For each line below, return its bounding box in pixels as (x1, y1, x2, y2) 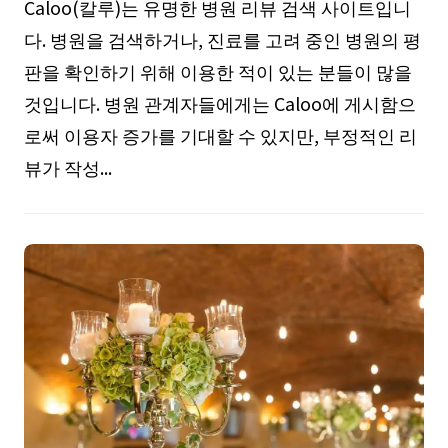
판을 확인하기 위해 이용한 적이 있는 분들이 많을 (23, 58, 412, 85)
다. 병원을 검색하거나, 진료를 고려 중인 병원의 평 (23, 26, 421, 53)
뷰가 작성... (23, 154, 112, 181)
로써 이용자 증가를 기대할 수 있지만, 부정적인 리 (23, 122, 417, 149)
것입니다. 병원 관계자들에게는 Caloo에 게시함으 (23, 90, 416, 117)
